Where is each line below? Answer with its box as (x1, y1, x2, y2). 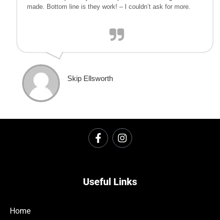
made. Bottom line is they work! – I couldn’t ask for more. (27, 2, 191, 10)
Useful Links (83, 175, 137, 188)
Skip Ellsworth (67, 74, 113, 82)
